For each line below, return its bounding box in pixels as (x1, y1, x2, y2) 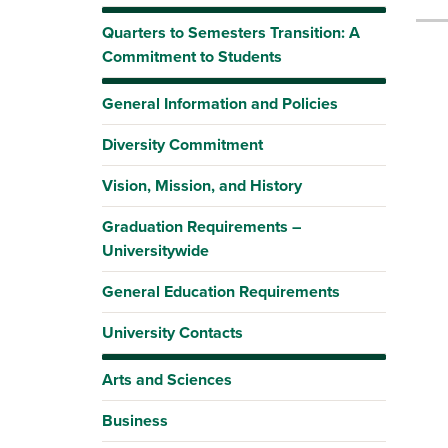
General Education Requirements (102, 280, 340, 303)
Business (102, 409, 168, 432)
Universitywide (102, 239, 209, 262)
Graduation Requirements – (102, 215, 301, 238)
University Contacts (102, 321, 243, 344)
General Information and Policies (102, 92, 338, 115)
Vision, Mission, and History (102, 174, 302, 197)
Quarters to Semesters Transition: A (102, 21, 360, 44)
